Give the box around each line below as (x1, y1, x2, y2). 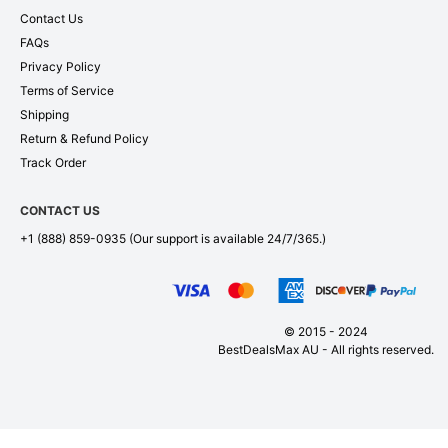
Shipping (20, 106, 69, 122)
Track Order (20, 154, 86, 170)
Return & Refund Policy (20, 130, 149, 146)
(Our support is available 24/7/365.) (126, 230, 326, 246)
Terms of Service (20, 82, 114, 98)
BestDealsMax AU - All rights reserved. (218, 341, 434, 357)
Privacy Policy (20, 58, 101, 74)
